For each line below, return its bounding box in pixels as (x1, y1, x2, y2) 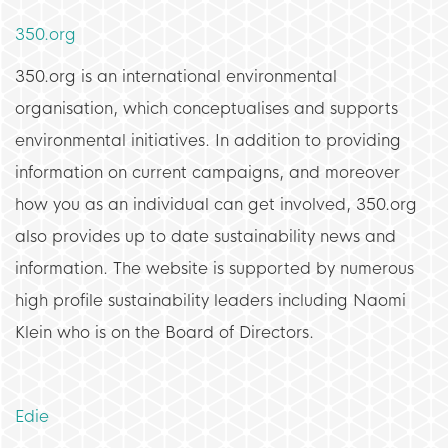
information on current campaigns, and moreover (15, 162, 400, 183)
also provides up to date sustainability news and (15, 226, 396, 247)
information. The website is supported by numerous (15, 258, 414, 279)
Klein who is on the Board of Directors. (15, 322, 314, 343)
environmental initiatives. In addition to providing (15, 130, 401, 151)
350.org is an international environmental (15, 66, 337, 87)
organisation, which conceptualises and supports (15, 98, 398, 119)
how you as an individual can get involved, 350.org (15, 194, 417, 215)
